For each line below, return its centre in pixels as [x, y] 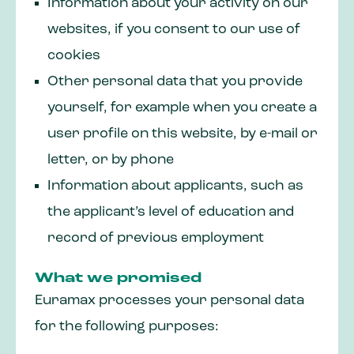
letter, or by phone [111, 160]
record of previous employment [156, 239]
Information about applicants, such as [175, 186]
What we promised [118, 279]
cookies [74, 56]
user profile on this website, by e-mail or [183, 134]
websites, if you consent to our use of [174, 30]
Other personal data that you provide [175, 82]
